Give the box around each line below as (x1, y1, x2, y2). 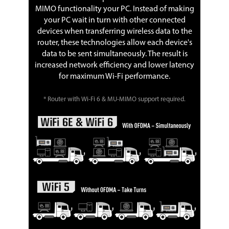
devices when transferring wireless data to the (37, 28, 192, 36)
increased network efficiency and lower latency (35, 61, 194, 70)
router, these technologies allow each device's (37, 39, 192, 48)
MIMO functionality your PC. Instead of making (35, 5, 194, 14)
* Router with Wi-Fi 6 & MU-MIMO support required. (43, 96, 186, 103)
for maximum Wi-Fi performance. (59, 73, 170, 81)
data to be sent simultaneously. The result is (41, 50, 188, 59)
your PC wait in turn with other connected (43, 16, 186, 25)
